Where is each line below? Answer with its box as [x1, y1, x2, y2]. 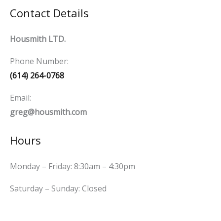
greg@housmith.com [10, 107, 87, 118]
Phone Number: [10, 56, 69, 67]
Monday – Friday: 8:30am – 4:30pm [10, 161, 135, 172]
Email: [10, 92, 31, 104]
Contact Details [10, 5, 89, 21]
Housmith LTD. [10, 34, 66, 45]
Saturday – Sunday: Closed [10, 183, 107, 194]
